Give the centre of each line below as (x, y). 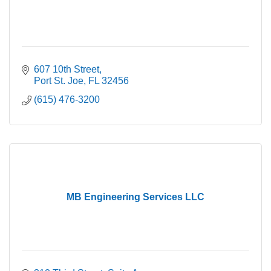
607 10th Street (67, 70)
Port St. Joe (59, 81)
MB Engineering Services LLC (135, 197)
